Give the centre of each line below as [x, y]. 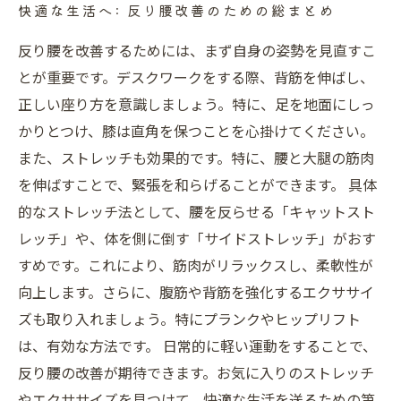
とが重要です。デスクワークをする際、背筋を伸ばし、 [196, 77]
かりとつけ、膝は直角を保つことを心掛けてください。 [196, 131]
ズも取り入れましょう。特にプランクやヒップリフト [189, 319]
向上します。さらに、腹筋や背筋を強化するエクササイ [196, 292]
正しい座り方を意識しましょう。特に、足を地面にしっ [196, 104]
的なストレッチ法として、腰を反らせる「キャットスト [196, 211]
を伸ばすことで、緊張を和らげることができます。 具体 [197, 184]
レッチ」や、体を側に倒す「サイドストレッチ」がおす [197, 238]
